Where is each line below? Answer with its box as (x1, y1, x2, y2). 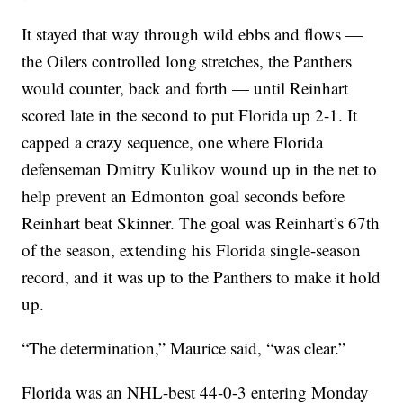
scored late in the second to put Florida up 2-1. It (22, 103, 358, 127)
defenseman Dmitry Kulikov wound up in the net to (22, 157, 378, 181)
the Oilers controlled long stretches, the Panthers (22, 49, 353, 73)
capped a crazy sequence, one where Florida (22, 130, 324, 154)
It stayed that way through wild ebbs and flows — (22, 22, 363, 46)
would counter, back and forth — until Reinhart (22, 76, 349, 100)
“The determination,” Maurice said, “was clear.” (22, 336, 346, 360)
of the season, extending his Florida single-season (22, 238, 362, 262)
